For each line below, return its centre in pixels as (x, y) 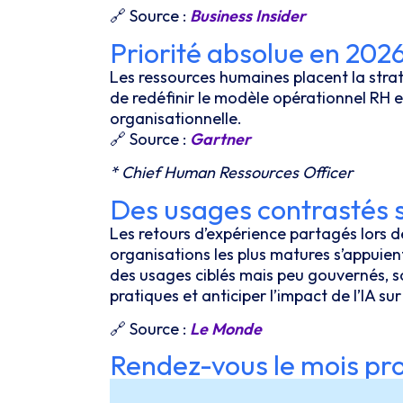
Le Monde (226, 328)
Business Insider (248, 16)
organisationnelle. (178, 118)
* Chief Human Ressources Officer (232, 173)
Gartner (220, 139)
